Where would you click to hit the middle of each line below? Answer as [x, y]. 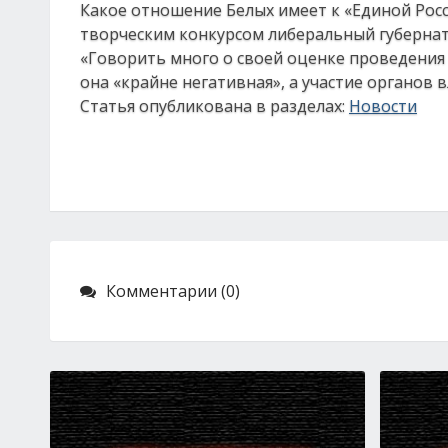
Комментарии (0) [173, 291]
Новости [383, 106]
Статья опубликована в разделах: [214, 106]
